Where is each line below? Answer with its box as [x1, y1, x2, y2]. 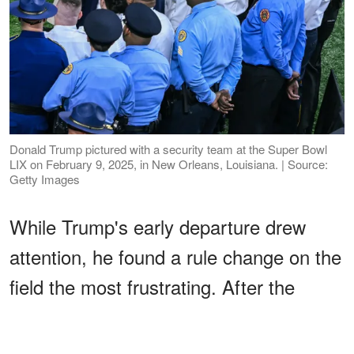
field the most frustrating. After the [9, 272, 295, 300]
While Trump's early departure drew [9, 212, 306, 240]
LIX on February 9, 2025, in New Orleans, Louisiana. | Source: [9, 155, 328, 172]
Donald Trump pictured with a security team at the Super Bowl [9, 140, 327, 157]
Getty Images [9, 170, 80, 187]
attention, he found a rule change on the [9, 242, 341, 270]
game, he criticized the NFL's [9, 302, 258, 330]
